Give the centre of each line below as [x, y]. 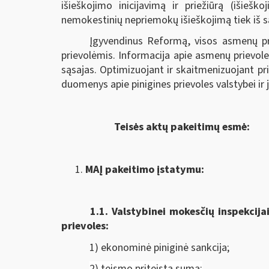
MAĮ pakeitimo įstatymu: [145, 170]
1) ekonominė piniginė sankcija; [160, 247]
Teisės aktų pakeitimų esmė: [156, 127]
